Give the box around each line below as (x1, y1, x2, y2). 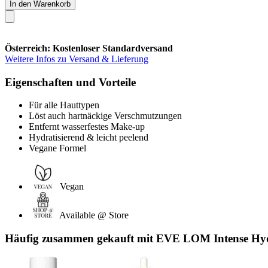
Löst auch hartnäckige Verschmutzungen (29, 111, 182, 121)
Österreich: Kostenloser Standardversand (5, 42, 173, 53)
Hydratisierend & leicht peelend (29, 132, 148, 143)
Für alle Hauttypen (29, 100, 99, 111)
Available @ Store (59, 210, 129, 221)
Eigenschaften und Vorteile (5, 75, 136, 89)
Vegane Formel (29, 143, 86, 154)
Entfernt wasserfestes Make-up (29, 121, 145, 132)
